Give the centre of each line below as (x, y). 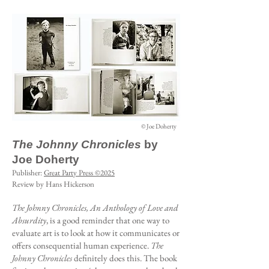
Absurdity (29, 220)
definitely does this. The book (125, 258)
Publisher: (28, 173)
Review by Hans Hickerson (53, 184)
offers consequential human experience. (81, 245)
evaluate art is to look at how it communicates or (96, 233)
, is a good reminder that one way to (108, 220)
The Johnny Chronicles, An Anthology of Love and (95, 207)
